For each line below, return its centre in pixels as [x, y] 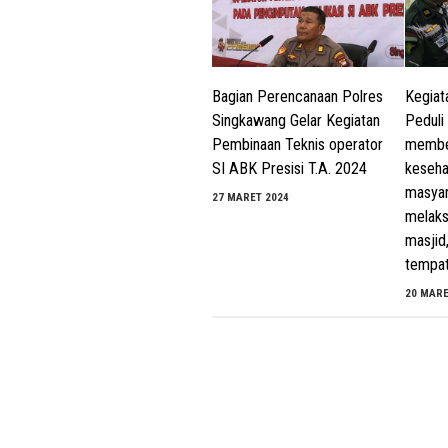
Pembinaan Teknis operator [297, 145]
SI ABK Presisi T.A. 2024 [289, 169]
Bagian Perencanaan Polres [297, 97]
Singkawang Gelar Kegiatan [296, 121]
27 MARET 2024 [250, 198]
